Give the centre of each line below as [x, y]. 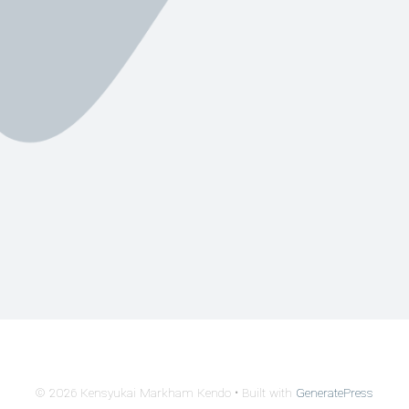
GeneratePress [335, 393]
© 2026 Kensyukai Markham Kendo [133, 393]
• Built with [263, 393]
